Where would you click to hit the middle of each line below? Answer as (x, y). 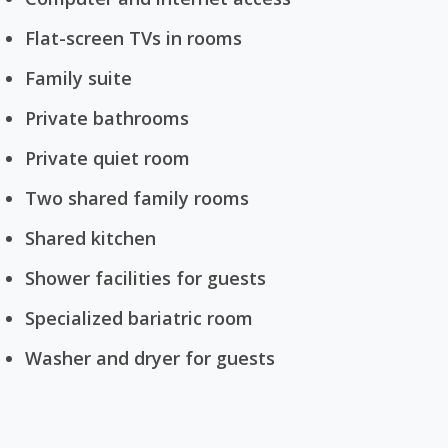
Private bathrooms (107, 118)
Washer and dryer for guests (150, 358)
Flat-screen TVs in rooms (133, 38)
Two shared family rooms (137, 198)
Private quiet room (107, 158)
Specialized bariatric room (139, 318)
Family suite (78, 78)
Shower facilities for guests (145, 278)
